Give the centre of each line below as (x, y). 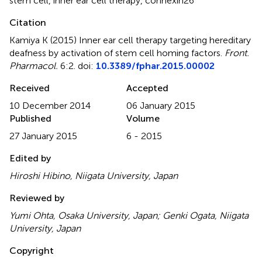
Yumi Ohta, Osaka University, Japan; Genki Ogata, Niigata (129, 215)
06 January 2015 (161, 105)
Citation (28, 22)
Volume (143, 118)
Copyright (32, 250)
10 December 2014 (50, 105)
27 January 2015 (43, 136)
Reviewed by (37, 198)
